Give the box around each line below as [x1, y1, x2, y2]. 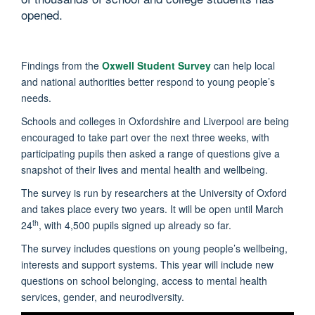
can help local [211, 58, 275, 72]
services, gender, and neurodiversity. [21, 289, 184, 304]
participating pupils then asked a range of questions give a [21, 146, 280, 160]
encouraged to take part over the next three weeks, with [21, 129, 269, 144]
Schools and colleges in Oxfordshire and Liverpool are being [21, 113, 289, 128]
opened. [21, 5, 63, 23]
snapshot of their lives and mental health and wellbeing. [21, 162, 268, 176]
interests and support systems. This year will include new [21, 257, 274, 271]
